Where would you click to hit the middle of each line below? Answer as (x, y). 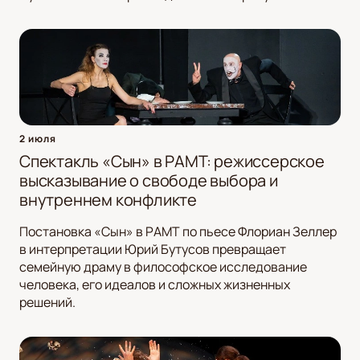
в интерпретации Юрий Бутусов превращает (153, 250)
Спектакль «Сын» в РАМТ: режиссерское (172, 162)
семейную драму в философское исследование (163, 267)
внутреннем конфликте (108, 200)
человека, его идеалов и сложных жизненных (155, 285)
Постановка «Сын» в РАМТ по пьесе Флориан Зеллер (178, 232)
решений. (47, 303)
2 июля (38, 139)
